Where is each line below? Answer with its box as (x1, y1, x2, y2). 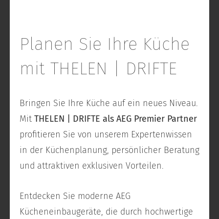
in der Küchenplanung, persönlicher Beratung (20, 145, 199, 156)
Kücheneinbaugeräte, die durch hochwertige (20, 206, 193, 218)
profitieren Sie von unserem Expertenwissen (20, 129, 192, 140)
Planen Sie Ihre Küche (20, 33, 190, 55)
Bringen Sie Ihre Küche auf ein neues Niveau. (20, 98, 198, 109)
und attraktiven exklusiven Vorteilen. (20, 160, 164, 172)
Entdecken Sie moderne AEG (20, 191, 131, 202)
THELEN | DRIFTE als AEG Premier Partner (34, 113, 197, 125)
